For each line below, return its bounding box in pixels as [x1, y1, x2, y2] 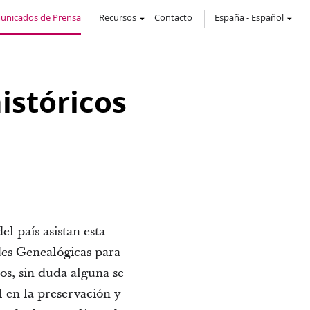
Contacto [154, 11, 192, 24]
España [215, 11, 244, 24]
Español [251, 11, 284, 24]
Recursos [99, 11, 136, 24]
